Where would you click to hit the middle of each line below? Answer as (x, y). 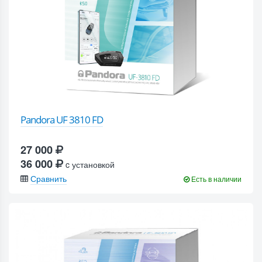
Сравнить (49, 179)
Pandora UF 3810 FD (62, 120)
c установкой (89, 165)
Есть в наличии (216, 179)
